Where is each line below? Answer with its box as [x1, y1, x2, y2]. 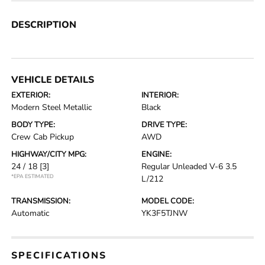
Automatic [11, 208, 50, 219]
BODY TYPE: [11, 119, 56, 130]
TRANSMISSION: [11, 196, 71, 206]
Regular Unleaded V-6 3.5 [141, 161, 237, 172]
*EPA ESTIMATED [11, 173, 54, 180]
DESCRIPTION [11, 18, 77, 31]
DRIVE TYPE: [141, 119, 187, 130]
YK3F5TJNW [141, 208, 188, 219]
